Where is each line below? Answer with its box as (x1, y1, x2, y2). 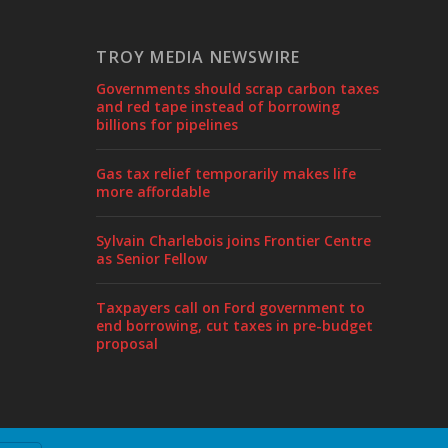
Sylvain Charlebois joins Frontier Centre (96, 231, 372, 251)
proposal (96, 334, 159, 354)
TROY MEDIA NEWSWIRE (96, 46, 301, 69)
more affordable (96, 182, 211, 202)
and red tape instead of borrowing (96, 97, 341, 117)
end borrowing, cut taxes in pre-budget (96, 316, 374, 336)
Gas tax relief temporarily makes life (96, 164, 357, 184)
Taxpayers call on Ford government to (96, 298, 366, 318)
